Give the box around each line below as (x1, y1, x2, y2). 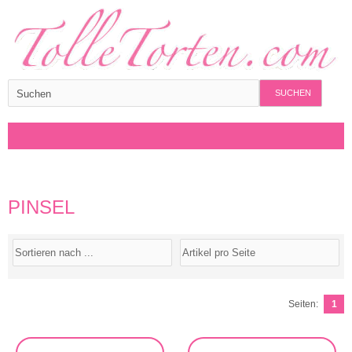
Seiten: (288, 299, 318, 310)
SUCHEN (275, 88, 311, 97)
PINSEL (8, 196, 75, 218)
